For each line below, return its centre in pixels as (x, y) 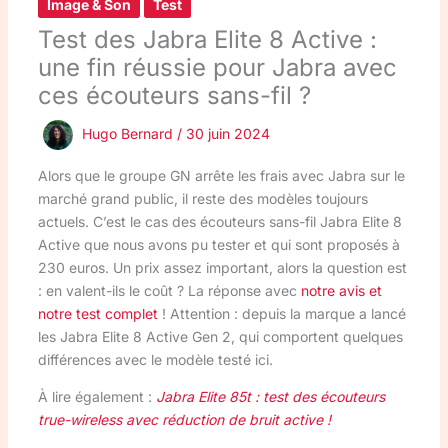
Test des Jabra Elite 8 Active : (207, 39)
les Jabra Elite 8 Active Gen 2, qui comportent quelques (220, 336)
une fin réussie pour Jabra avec (217, 67)
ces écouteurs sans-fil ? (174, 95)
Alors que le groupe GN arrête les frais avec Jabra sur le (221, 175)
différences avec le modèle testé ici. (155, 359)
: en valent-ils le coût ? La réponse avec (169, 290)
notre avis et (341, 290)
